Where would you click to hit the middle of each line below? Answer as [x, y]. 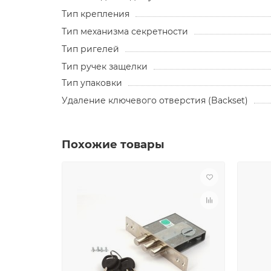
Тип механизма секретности [125, 31]
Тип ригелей [90, 49]
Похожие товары [113, 144]
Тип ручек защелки [105, 66]
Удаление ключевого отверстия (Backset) [155, 100]
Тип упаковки [92, 83]
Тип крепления [96, 14]
